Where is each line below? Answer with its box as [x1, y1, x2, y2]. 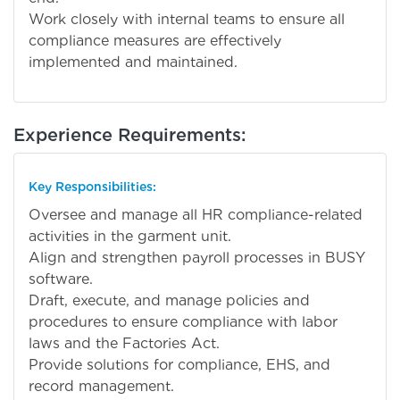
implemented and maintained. [29, 53, 237, 71]
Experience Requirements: [13, 123, 246, 146]
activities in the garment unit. [29, 227, 231, 245]
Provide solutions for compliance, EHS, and [29, 355, 330, 373]
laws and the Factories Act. [29, 334, 220, 352]
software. [29, 270, 93, 287]
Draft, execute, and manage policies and [29, 291, 310, 309]
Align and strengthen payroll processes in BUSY [29, 248, 365, 266]
